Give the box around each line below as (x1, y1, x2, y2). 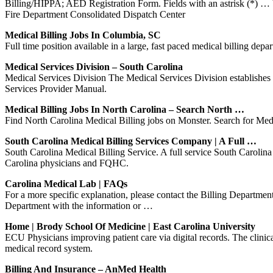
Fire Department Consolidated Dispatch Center (5, 9, 185, 19)
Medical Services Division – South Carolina (5, 61, 183, 72)
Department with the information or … (5, 200, 153, 211)
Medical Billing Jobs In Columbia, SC (5, 29, 161, 40)
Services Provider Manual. (5, 83, 107, 94)
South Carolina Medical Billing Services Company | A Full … (5, 135, 257, 146)
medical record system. (5, 243, 93, 253)
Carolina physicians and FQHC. (5, 157, 129, 168)
